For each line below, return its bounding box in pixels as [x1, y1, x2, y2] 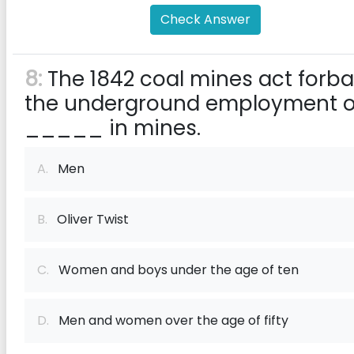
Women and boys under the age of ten [49, 261, 299, 279]
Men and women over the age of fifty [49, 311, 288, 330]
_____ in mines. [24, 114, 201, 142]
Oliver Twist [47, 210, 129, 228]
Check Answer [160, 10, 250, 28]
